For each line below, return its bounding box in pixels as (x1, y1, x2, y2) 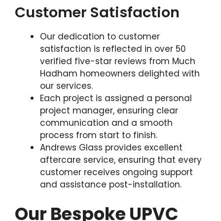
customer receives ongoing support (40, 166, 193, 178)
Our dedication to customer (40, 31, 160, 42)
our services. (40, 80, 93, 92)
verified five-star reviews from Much (40, 55, 195, 67)
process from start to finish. (40, 129, 157, 141)
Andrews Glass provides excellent (40, 142, 183, 153)
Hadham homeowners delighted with (40, 68, 200, 79)
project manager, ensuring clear (40, 105, 178, 116)
